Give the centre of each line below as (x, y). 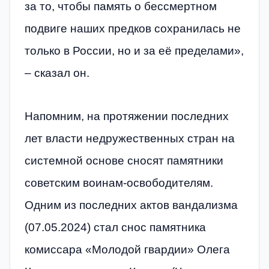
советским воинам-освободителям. (119, 183)
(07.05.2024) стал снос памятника (115, 227)
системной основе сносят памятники (124, 160)
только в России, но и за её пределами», (134, 51)
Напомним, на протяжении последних (127, 116)
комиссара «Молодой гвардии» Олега (127, 249)
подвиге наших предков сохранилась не (133, 29)
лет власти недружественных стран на (130, 138)
